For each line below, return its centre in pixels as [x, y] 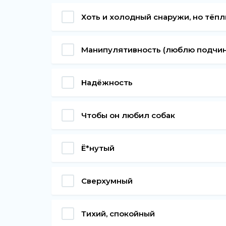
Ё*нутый [98, 148]
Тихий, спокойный [118, 213]
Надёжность [107, 82]
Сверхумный [107, 181]
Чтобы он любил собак [128, 115]
